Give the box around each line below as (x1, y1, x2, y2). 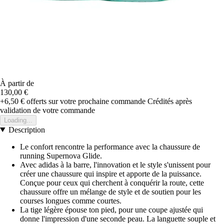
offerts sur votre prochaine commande (24, 96, 145, 105)
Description (8, 125, 45, 134)
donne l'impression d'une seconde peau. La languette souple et (20, 214, 215, 223)
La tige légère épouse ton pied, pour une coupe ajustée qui (20, 205, 203, 214)
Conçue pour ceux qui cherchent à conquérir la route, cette (20, 178, 204, 187)
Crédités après (147, 96, 192, 105)
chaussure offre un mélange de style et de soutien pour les (20, 187, 201, 196)
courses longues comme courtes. (20, 196, 121, 205)
